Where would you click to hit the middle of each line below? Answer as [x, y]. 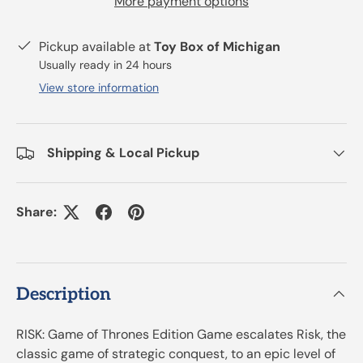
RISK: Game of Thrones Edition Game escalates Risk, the [181, 335]
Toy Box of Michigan [217, 46]
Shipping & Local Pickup [123, 152]
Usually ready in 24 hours [105, 64]
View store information [99, 87]
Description [64, 295]
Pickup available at [96, 46]
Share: [36, 211]
